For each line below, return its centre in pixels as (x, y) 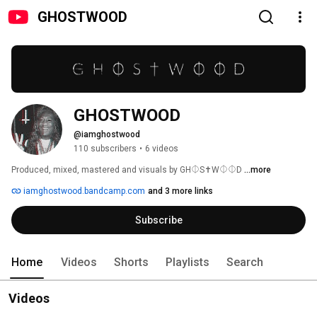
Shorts (131, 263)
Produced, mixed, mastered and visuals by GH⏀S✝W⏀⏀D (128, 170)
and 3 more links (180, 191)
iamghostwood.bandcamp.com (83, 191)
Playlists (188, 263)
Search (245, 263)
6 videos (162, 149)
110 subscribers (105, 149)
